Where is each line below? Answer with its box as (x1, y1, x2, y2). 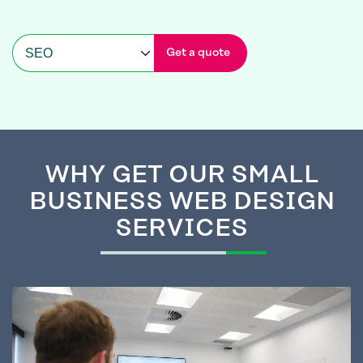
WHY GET (44, 161, 163, 190)
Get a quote (166, 46, 230, 60)
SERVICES (115, 215, 248, 243)
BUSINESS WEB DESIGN (28, 188, 335, 216)
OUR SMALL (162, 161, 319, 190)
